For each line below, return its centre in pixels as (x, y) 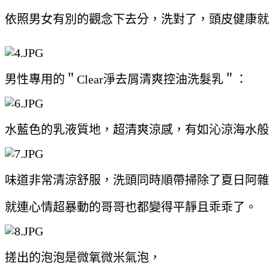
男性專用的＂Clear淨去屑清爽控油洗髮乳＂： (126, 79)
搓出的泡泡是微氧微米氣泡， (83, 257)
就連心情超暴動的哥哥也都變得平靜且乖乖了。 (131, 207)
